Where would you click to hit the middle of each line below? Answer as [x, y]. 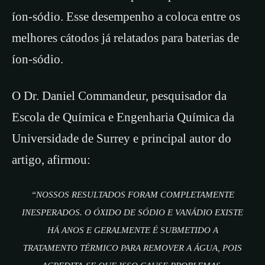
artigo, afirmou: [51, 160]
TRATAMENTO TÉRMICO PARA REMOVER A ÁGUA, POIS [132, 248]
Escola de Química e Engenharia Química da [123, 117]
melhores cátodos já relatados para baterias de [125, 38]
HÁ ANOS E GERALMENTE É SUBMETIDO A [132, 230]
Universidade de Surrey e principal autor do [122, 139]
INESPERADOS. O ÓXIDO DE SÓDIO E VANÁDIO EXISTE [132, 213]
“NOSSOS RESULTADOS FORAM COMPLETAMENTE [132, 195]
